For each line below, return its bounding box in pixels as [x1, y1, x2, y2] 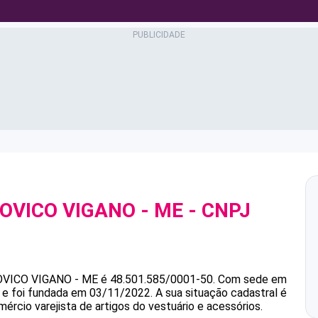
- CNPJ [183, 199, 251, 222]
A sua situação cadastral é [153, 286, 287, 300]
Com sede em [218, 273, 287, 286]
